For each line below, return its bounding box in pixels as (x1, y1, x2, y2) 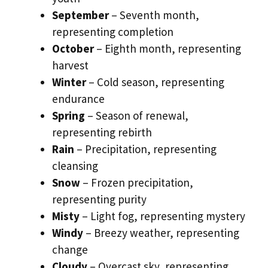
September (52, 7, 109, 22)
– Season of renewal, (85, 108, 188, 123)
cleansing (52, 158, 98, 173)
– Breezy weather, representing (83, 225, 239, 240)
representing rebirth (52, 124, 152, 139)
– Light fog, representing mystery (80, 208, 245, 223)
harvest (52, 57, 89, 72)
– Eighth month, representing (94, 41, 241, 56)
